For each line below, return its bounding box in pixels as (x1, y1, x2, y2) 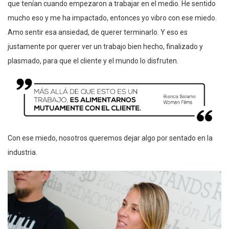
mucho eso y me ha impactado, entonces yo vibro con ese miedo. (8, 13, 217, 22)
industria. (8, 148, 37, 156)
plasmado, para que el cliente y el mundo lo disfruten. (8, 56, 178, 65)
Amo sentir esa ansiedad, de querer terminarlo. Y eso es (8, 28, 188, 36)
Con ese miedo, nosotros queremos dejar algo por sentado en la (8, 133, 213, 142)
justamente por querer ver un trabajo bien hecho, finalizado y (8, 42, 203, 51)
